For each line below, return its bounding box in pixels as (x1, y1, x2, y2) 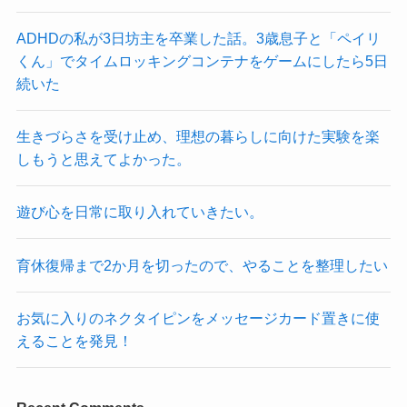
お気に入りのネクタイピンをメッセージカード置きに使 (15, 309, 380, 326)
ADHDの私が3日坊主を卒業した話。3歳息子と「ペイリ (15, 29, 381, 46)
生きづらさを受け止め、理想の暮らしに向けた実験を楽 (15, 128, 380, 145)
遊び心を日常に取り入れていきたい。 (15, 203, 263, 221)
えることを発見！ (15, 332, 133, 349)
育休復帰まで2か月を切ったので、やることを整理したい (15, 256, 388, 273)
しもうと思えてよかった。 (15, 151, 191, 168)
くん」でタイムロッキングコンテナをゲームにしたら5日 (15, 52, 388, 69)
